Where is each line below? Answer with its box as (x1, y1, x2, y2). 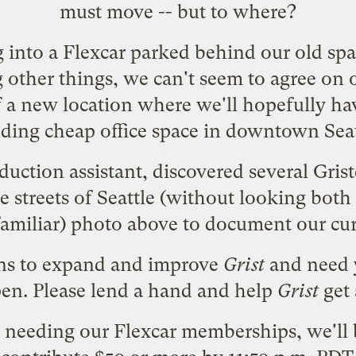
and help (192, 280, 277, 303)
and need (265, 253, 354, 277)
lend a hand (90, 280, 192, 303)
